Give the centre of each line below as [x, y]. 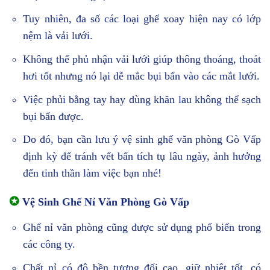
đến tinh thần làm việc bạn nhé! [93, 173]
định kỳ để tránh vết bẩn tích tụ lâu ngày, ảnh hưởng [142, 156]
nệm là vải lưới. [58, 35]
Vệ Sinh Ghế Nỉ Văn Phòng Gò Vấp [104, 202]
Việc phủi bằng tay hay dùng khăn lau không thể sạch [142, 99]
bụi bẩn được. [54, 116]
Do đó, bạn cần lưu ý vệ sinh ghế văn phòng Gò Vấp [142, 140]
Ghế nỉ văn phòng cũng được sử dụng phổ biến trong [142, 228]
